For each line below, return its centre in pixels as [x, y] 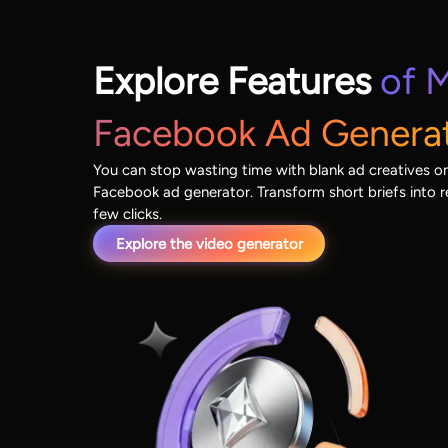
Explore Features [237, 81]
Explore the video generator [209, 243]
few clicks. [128, 214]
